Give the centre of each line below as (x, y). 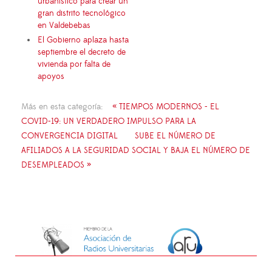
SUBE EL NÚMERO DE (175, 136)
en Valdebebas (64, 26)
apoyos (51, 77)
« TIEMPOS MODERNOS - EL (166, 107)
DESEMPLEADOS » (56, 165)
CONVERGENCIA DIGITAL (70, 136)
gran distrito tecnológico (82, 14)
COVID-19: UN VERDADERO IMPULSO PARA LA (109, 122)
